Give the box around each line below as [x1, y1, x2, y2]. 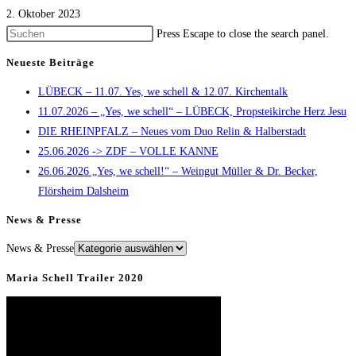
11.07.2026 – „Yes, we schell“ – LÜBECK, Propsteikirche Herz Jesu [38, 105, 346, 118]
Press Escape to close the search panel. [157, 28, 329, 41]
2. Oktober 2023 [6, 8, 80, 21]
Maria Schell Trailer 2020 [6, 271, 144, 284]
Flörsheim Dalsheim [38, 184, 129, 197]
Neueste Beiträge [6, 56, 95, 69]
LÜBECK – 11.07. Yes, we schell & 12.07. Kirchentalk [38, 85, 288, 98]
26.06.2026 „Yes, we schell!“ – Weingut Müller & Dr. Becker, [38, 164, 318, 177]
